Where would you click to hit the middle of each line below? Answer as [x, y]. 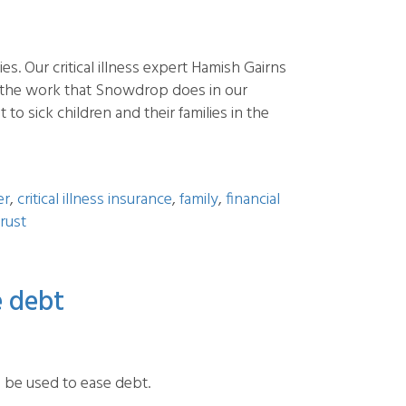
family [199, 200]
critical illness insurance [95, 200]
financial [253, 200]
